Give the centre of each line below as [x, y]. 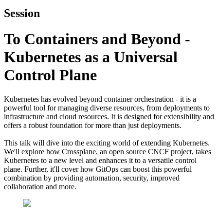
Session [22, 13]
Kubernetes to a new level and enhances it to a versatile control [100, 160]
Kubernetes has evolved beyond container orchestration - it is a [100, 99]
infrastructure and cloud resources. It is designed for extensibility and [109, 116]
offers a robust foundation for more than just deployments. [93, 125]
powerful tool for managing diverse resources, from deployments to [107, 108]
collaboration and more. [40, 186]
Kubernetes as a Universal [91, 57]
